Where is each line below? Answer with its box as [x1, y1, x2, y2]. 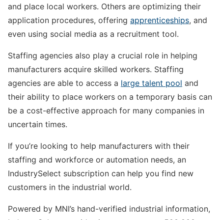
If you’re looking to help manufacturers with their [8, 141, 190, 151]
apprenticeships [130, 15, 189, 26]
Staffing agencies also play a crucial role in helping [8, 51, 197, 61]
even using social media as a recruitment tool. [8, 29, 179, 39]
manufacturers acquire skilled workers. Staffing [8, 64, 184, 75]
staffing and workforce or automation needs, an [8, 155, 186, 165]
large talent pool [121, 78, 182, 88]
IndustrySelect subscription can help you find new [8, 168, 193, 179]
